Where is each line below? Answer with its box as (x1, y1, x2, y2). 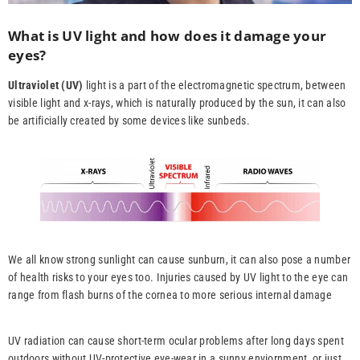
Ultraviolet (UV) (8, 79, 84, 92)
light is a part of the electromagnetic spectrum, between (83, 79, 346, 92)
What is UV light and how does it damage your (8, 27, 327, 45)
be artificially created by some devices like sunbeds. (8, 114, 250, 127)
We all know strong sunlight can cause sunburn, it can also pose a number (8, 253, 351, 267)
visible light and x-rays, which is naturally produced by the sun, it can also (8, 96, 346, 109)
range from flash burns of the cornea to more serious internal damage (8, 288, 333, 302)
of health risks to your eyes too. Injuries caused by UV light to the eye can (8, 271, 349, 284)
